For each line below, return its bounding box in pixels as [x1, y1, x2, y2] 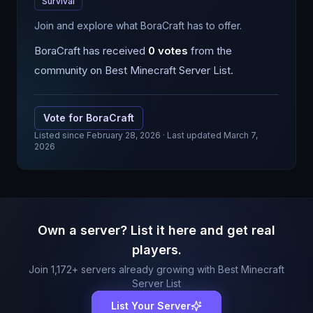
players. [131, 242, 182, 257]
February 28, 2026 [87, 130, 161, 140]
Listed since [34, 130, 87, 140]
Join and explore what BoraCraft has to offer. [34, 20, 242, 31]
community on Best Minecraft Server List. [34, 64, 233, 77]
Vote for [43, 112, 86, 124]
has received [80, 44, 148, 57]
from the [188, 44, 232, 57]
